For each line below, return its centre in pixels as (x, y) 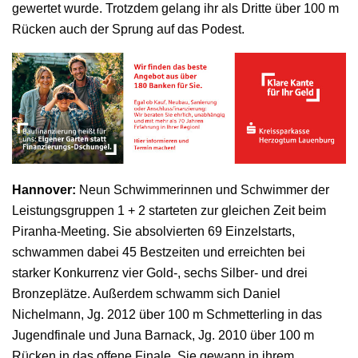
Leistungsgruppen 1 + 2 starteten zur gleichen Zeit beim (169, 211)
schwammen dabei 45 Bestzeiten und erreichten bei (159, 253)
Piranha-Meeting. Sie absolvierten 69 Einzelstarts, (153, 232)
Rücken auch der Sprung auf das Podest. (128, 29)
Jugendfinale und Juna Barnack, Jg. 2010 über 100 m (163, 336)
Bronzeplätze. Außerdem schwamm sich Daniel (146, 294)
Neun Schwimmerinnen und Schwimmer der (203, 190)
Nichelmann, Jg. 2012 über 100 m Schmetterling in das (167, 315)
